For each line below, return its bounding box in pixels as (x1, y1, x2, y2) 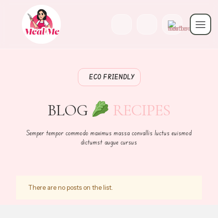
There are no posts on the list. (28, 183, 113, 191)
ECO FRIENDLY (89, 73, 134, 81)
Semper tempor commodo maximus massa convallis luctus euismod (26, 128, 192, 137)
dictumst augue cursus (81, 137, 137, 146)
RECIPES (109, 100, 170, 120)
